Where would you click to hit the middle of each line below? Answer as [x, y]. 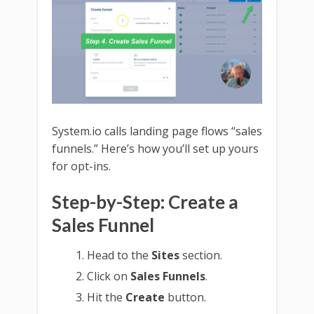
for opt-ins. [81, 166]
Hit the [107, 298]
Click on [109, 277]
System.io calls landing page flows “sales [157, 131]
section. [201, 255]
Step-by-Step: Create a [145, 202]
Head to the [120, 255]
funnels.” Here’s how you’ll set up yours [155, 149]
